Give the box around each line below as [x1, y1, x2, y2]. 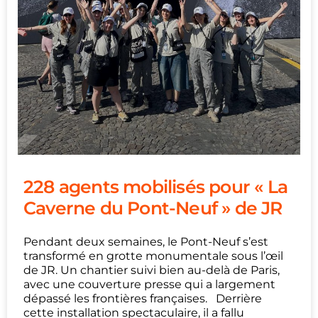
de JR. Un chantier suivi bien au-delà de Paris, [23, 263, 280, 277]
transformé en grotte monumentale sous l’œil [23, 248, 283, 263]
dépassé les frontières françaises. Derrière [23, 291, 262, 305]
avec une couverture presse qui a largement [23, 277, 275, 291]
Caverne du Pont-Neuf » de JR [23, 197, 283, 219]
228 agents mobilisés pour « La [23, 175, 288, 197]
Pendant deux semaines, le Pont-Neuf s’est [23, 234, 268, 248]
